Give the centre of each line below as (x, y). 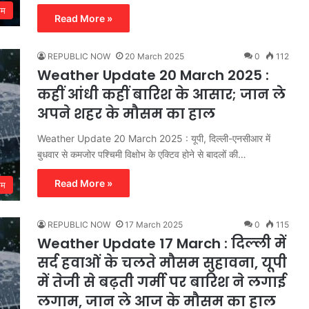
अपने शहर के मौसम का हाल (126, 113)
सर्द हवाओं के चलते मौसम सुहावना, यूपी (162, 262)
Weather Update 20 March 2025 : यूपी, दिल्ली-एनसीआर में (154, 138)
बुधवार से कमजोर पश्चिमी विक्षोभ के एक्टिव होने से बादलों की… (142, 154)
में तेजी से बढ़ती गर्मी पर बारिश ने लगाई (161, 282)
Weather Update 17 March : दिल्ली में (162, 243)
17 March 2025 (154, 224)
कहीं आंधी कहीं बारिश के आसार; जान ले (161, 94)
